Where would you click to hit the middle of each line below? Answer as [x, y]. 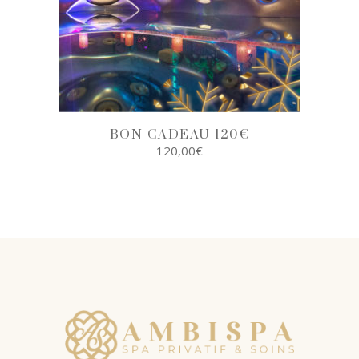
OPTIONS [182, 221]
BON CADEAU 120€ [179, 134]
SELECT [182, 212]
